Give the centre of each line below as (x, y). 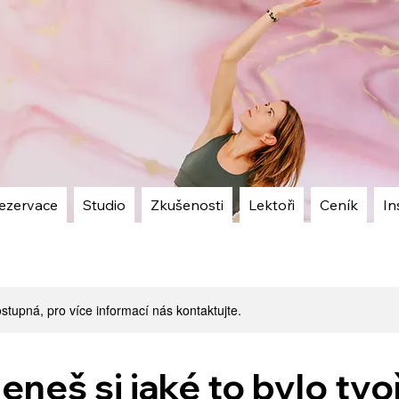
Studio (104, 204)
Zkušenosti (187, 204)
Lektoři (272, 204)
